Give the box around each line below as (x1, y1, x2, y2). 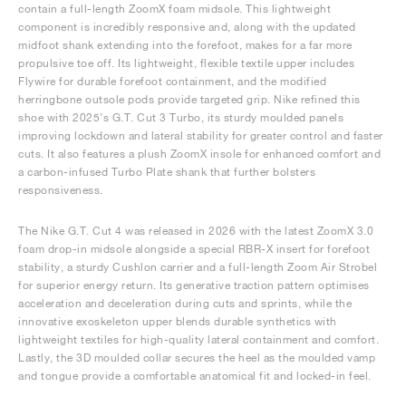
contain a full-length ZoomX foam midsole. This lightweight (18, 2, 331, 15)
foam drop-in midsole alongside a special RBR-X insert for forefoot (18, 242, 370, 256)
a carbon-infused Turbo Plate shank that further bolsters (18, 165, 315, 179)
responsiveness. (18, 183, 103, 197)
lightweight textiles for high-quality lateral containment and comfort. (18, 333, 379, 346)
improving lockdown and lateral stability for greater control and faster (18, 129, 383, 142)
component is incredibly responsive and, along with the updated (18, 20, 355, 34)
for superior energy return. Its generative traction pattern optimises (18, 278, 370, 292)
